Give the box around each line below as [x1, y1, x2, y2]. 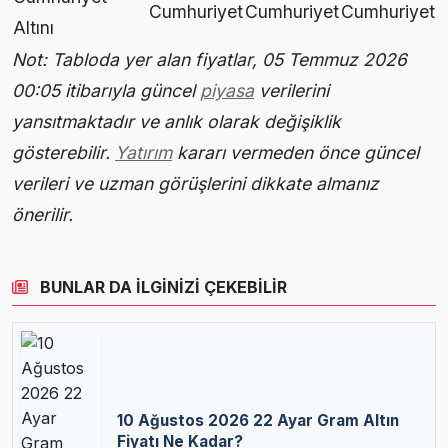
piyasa [200, 79, 254, 101]
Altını [13, 16, 54, 38]
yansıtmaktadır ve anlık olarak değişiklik [12, 110, 341, 132]
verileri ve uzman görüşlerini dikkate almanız [12, 172, 379, 194]
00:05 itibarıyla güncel [12, 79, 200, 101]
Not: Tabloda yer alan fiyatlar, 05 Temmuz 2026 [12, 48, 407, 70]
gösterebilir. [12, 141, 115, 163]
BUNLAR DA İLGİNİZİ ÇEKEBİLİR [36, 276, 287, 297]
